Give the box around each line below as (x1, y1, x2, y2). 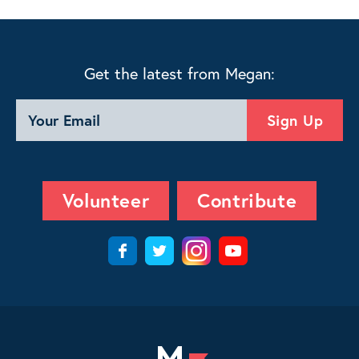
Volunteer (62, 188, 150, 213)
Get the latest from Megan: (84, 63, 275, 84)
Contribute (197, 188, 297, 213)
